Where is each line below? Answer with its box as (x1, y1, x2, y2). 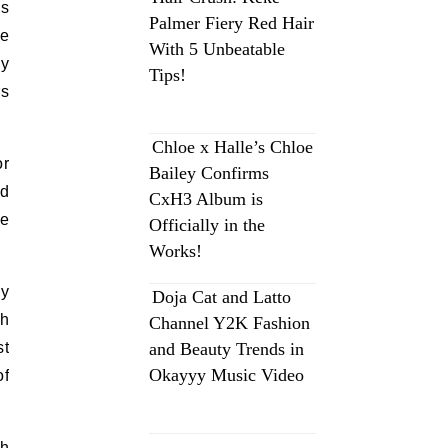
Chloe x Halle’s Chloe (152, 137, 313, 157)
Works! (149, 241, 202, 261)
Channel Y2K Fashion (149, 313, 310, 333)
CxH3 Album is (149, 189, 263, 209)
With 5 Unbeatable (149, 39, 285, 59)
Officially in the (149, 215, 265, 235)
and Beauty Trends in (149, 339, 304, 359)
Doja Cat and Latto (152, 287, 291, 307)
